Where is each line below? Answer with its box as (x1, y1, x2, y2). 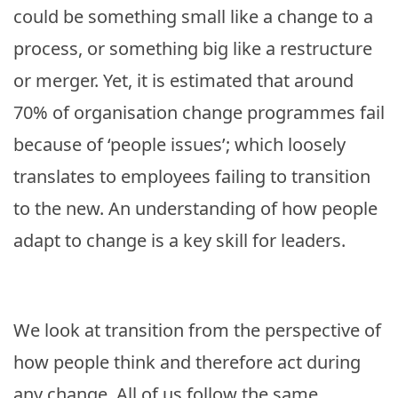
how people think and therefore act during (13, 349, 361, 374)
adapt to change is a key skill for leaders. (13, 227, 346, 252)
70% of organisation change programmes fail (13, 99, 385, 124)
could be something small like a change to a (13, 4, 373, 28)
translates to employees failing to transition (13, 163, 370, 188)
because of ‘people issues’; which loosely (13, 131, 346, 156)
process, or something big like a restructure (13, 36, 372, 60)
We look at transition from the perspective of (13, 317, 381, 342)
